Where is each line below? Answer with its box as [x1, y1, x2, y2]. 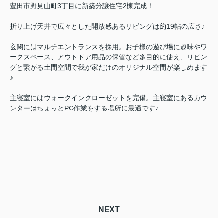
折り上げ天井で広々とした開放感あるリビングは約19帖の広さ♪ [10, 22, 205, 30]
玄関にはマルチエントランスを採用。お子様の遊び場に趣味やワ [10, 42, 207, 51]
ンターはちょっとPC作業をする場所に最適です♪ [10, 104, 159, 112]
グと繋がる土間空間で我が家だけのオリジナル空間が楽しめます [10, 63, 207, 71]
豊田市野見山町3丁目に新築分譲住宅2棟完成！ [10, 1, 154, 10]
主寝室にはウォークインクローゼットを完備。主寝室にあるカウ [10, 93, 207, 102]
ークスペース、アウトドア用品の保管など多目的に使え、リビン [10, 53, 207, 61]
